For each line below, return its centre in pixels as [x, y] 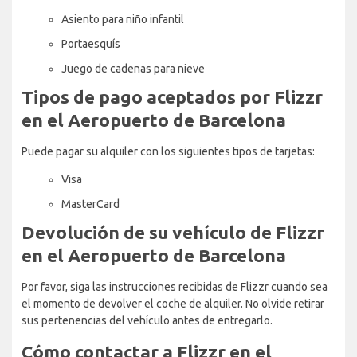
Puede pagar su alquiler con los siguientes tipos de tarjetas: [168, 151]
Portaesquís [91, 43]
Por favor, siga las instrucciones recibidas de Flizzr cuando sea [175, 286]
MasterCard [90, 204]
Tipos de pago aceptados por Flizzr [172, 96]
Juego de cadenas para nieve [133, 68]
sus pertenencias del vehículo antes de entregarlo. [147, 320]
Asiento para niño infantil [123, 19]
